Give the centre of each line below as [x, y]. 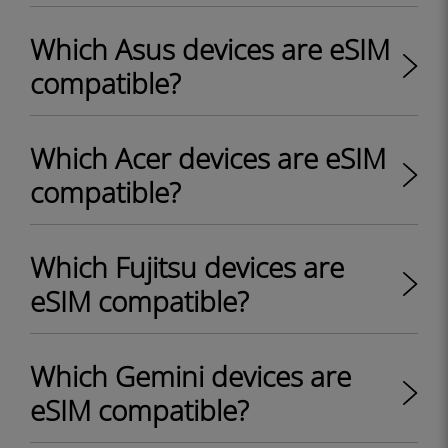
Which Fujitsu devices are [187, 267]
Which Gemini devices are [190, 376]
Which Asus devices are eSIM [210, 49]
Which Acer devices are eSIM [208, 158]
